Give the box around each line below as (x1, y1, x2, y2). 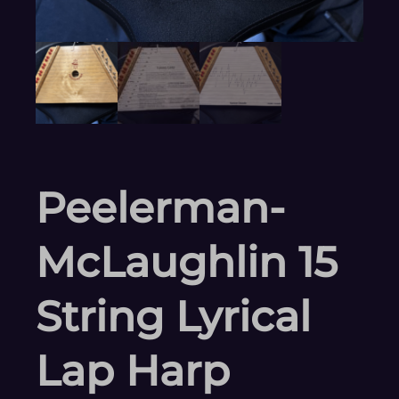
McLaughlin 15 (36, 236, 338, 288)
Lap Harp (36, 345, 230, 396)
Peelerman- (36, 182, 285, 233)
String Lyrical (36, 290, 311, 342)
